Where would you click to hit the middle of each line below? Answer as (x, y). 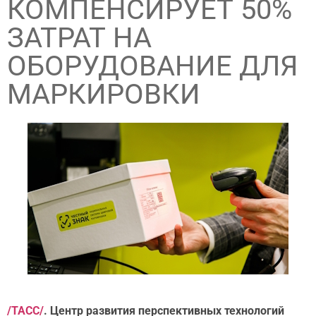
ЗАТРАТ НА (79, 38)
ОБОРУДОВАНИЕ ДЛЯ (152, 66)
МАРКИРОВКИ (104, 94)
